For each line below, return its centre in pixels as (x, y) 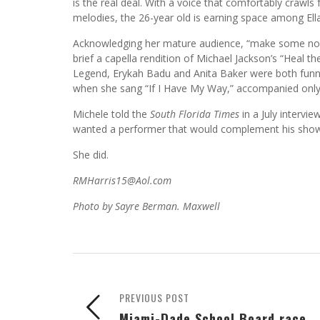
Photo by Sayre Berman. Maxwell (146, 206)
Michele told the (111, 114)
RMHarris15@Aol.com (122, 180)
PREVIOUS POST (154, 297)
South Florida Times (195, 114)
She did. (91, 154)
